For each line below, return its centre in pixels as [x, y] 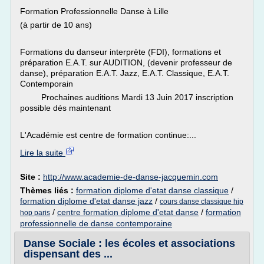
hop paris [35, 213]
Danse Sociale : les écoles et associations [129, 243]
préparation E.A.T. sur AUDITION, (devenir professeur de [126, 62]
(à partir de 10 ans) [56, 25]
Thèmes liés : [48, 190]
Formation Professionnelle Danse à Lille [94, 11]
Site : [32, 177]
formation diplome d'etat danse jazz [86, 201]
